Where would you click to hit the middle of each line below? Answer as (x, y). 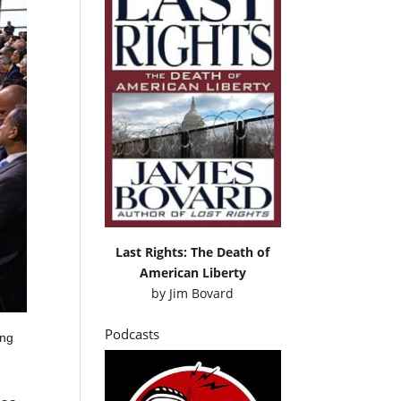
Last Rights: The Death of (193, 252)
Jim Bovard (202, 293)
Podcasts (132, 333)
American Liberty (192, 272)
